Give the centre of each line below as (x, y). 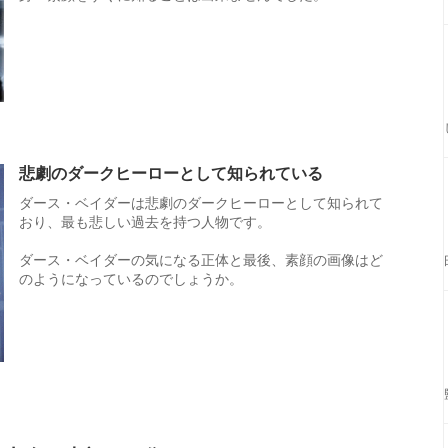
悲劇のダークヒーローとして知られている (171, 174)
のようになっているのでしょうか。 (131, 279)
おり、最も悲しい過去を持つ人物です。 (145, 222)
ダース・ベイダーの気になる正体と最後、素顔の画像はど (201, 260)
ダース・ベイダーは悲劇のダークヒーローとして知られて (201, 203)
